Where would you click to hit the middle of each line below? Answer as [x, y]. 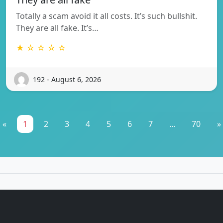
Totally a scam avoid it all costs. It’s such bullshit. [107, 16]
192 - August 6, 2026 [67, 80]
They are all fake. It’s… [57, 28]
